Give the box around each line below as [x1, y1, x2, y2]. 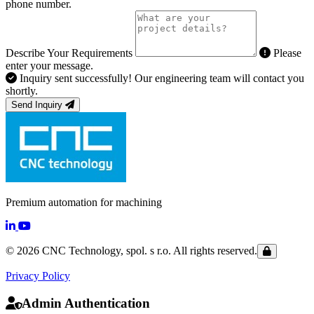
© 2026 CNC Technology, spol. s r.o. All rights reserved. [6, 244, 257, 257]
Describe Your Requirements [6, 46, 132, 59]
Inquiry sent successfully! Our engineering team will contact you [20, 71, 304, 84]
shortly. [6, 84, 38, 97]
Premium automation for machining [6, 196, 162, 208]
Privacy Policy [6, 269, 70, 282]
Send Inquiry [11, 99, 62, 110]
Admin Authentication [22, 295, 150, 310]
